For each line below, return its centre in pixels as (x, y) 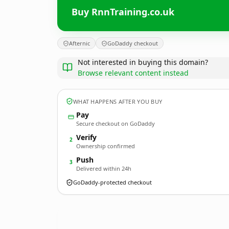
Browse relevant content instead (133, 73)
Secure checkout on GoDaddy (116, 123)
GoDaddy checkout (133, 43)
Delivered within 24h (104, 168)
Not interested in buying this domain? (143, 62)
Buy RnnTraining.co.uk (123, 12)
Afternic (79, 43)
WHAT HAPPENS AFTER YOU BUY (118, 101)
